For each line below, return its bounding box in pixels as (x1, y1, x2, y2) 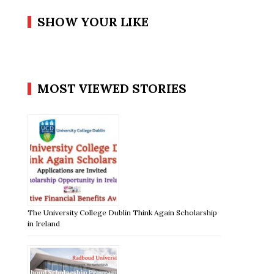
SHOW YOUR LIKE (37, 13, 149, 29)
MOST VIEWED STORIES (37, 80, 187, 96)
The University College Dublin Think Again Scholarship (28, 207, 218, 217)
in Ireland (28, 218, 61, 228)
